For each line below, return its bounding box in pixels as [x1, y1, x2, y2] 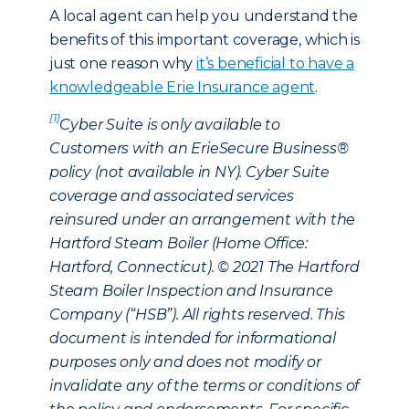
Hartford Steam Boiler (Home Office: [49, 235, 308, 252]
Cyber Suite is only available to [59, 116, 281, 133]
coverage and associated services [49, 187, 294, 204]
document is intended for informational [49, 330, 336, 347]
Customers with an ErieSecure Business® [49, 140, 349, 157]
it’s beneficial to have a [196, 55, 355, 72]
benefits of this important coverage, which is [49, 31, 360, 48]
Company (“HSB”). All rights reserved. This [49, 306, 345, 323]
